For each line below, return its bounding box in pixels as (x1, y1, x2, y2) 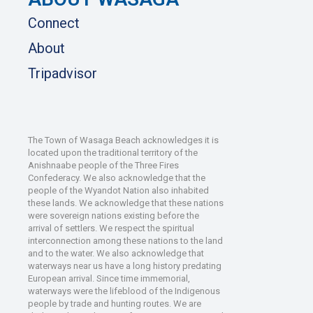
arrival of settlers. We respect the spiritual (28, 223, 194, 234)
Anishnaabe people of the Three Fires (28, 160, 179, 171)
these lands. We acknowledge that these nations (28, 198, 224, 209)
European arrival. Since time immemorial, (28, 273, 190, 284)
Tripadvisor (28, 65, 97, 82)
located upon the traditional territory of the (28, 147, 198, 159)
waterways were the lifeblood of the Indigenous (28, 286, 220, 297)
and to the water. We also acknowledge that (28, 248, 204, 259)
